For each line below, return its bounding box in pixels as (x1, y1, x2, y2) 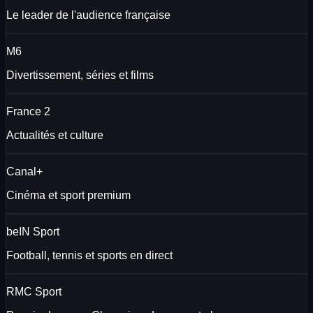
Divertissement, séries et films (6, 68, 154, 81)
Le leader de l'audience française (6, 8, 170, 21)
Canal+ (6, 165, 43, 177)
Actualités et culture (6, 129, 103, 141)
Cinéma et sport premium (6, 189, 131, 201)
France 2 (6, 105, 50, 117)
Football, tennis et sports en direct (6, 249, 173, 261)
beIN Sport (6, 225, 59, 238)
